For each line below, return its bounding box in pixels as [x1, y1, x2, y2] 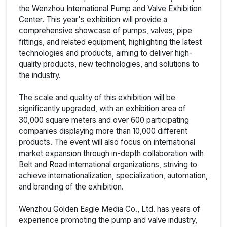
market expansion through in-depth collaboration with [19, 148, 204, 158]
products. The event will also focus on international [19, 137, 195, 147]
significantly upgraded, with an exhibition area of [19, 103, 186, 113]
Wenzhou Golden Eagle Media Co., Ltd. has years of [19, 204, 200, 214]
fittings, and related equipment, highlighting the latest [19, 36, 202, 47]
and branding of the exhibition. [19, 181, 124, 192]
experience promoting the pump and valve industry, [19, 215, 197, 225]
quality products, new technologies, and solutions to [19, 59, 199, 69]
